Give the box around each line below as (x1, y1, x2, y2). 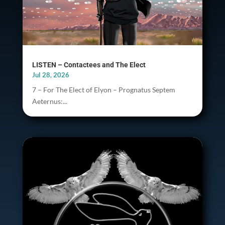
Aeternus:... (32, 96, 67, 105)
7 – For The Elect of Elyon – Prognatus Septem (32, 85, 175, 94)
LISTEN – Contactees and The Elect (32, 60, 146, 69)
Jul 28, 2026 (32, 70, 69, 79)
